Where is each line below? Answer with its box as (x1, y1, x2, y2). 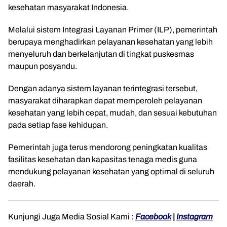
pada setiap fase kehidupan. (8, 121, 108, 129)
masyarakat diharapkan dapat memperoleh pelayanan (8, 96, 202, 105)
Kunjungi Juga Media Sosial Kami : (8, 212, 135, 221)
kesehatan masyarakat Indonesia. (8, 3, 129, 12)
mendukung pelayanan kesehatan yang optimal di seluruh (8, 167, 214, 176)
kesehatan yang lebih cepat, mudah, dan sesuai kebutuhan (8, 108, 217, 117)
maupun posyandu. (8, 62, 77, 70)
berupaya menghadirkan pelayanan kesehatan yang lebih (8, 37, 213, 46)
